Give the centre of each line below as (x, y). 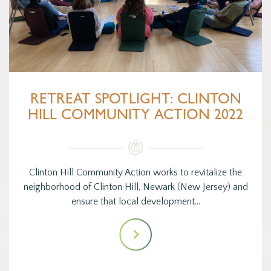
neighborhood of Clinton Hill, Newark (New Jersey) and (135, 187)
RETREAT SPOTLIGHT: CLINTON (135, 101)
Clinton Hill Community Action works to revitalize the (135, 173)
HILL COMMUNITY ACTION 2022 (135, 117)
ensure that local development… (135, 202)
